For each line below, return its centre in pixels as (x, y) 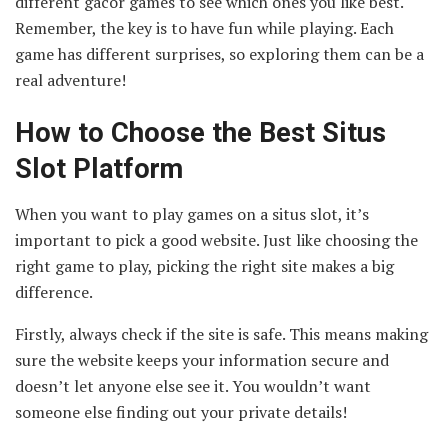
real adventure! (70, 79)
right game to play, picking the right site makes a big (204, 265)
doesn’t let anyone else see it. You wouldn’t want (193, 385)
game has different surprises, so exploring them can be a (219, 53)
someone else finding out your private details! (181, 411)
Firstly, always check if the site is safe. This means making (221, 333)
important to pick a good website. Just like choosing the (216, 239)
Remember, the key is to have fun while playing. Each (204, 27)
